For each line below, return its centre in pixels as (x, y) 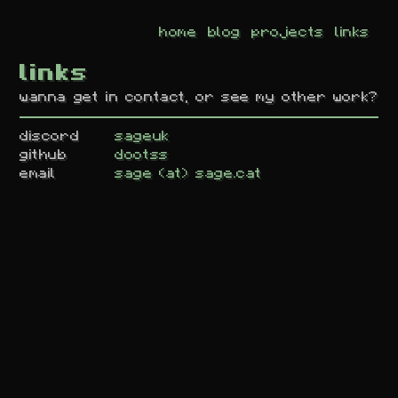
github (44, 154)
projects (288, 31)
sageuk (142, 135)
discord (50, 135)
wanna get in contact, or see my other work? (199, 96)
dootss (142, 154)
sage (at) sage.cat (189, 172)
